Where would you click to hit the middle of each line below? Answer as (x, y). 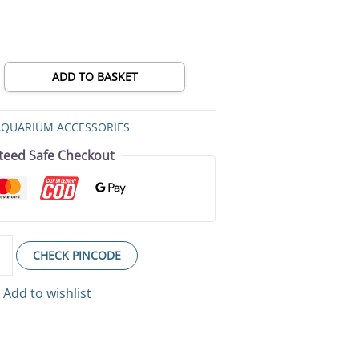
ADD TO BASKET (95, 77)
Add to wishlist (48, 294)
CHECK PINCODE (77, 256)
